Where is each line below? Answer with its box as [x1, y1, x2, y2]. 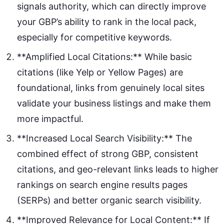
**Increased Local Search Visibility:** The [17, 133, 192, 144]
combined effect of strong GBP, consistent [17, 148, 198, 159]
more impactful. [17, 113, 83, 124]
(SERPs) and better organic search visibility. [17, 195, 201, 206]
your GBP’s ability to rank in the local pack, [17, 16, 196, 27]
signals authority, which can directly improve [17, 1, 206, 12]
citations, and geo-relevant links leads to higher [17, 164, 218, 175]
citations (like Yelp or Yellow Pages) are [17, 67, 183, 78]
